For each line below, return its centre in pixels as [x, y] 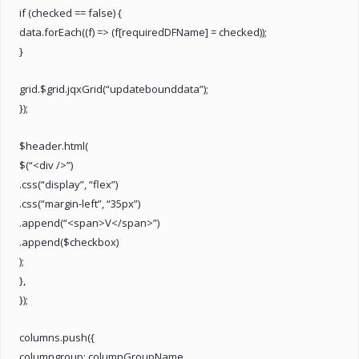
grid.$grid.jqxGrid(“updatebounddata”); [114, 89]
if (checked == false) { [71, 12]
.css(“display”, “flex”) [69, 184]
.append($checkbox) [69, 242]
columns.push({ [57, 337]
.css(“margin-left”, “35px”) [80, 203]
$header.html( [54, 145]
